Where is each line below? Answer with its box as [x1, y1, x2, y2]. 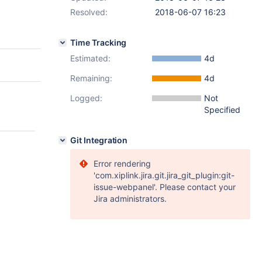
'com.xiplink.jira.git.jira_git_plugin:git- [94, 170, 235, 180]
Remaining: [70, 73, 112, 83]
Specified [204, 105, 240, 115]
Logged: [70, 93, 102, 103]
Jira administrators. [94, 194, 167, 204]
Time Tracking [70, 37, 127, 47]
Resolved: [70, 7, 108, 17]
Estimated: [70, 53, 111, 63]
